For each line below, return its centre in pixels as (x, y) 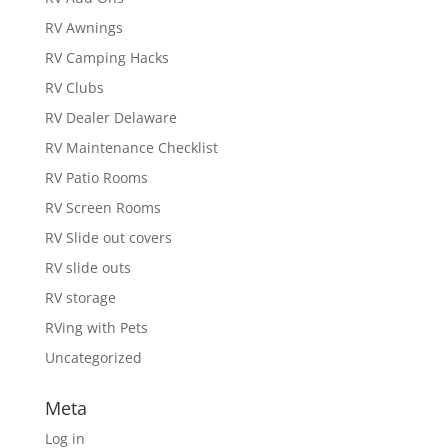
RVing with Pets (96, 327)
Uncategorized (93, 357)
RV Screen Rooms (102, 207)
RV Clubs (74, 87)
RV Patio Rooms (96, 177)
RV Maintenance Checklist (131, 147)
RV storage (80, 297)
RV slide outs (87, 267)
